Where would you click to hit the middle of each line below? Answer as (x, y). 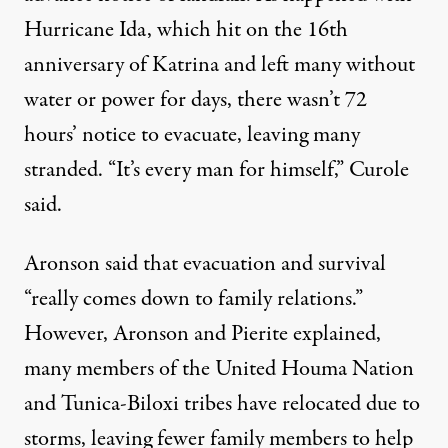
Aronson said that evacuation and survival (205, 264)
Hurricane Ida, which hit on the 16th (186, 30)
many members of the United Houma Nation (219, 369)
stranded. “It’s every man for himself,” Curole (216, 170)
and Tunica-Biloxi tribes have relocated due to (222, 404)
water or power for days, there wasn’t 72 (195, 100)
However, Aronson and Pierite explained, (202, 334)
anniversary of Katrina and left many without (219, 65)
